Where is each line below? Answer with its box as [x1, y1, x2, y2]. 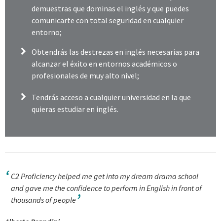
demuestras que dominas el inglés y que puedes [32, 3, 189, 14]
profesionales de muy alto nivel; [32, 71, 140, 81]
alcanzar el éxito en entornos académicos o [32, 59, 178, 69]
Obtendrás [32, 47, 70, 57]
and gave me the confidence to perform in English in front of [11, 183, 202, 193]
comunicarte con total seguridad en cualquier [32, 15, 184, 26]
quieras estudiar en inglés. [32, 104, 119, 114]
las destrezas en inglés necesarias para [69, 47, 200, 57]
